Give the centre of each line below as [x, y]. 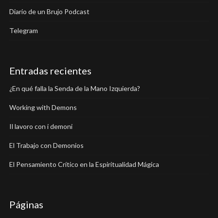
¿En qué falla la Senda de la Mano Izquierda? [74, 88]
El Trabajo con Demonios [46, 145]
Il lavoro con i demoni [41, 126]
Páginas [26, 204]
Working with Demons [43, 107]
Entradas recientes [50, 71]
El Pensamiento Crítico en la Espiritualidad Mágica [84, 164]
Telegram [23, 30]
